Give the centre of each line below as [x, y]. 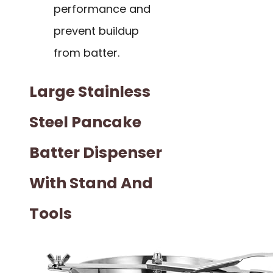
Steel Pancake [85, 122]
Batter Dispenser [96, 152]
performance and [102, 9]
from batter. [87, 53]
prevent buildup [96, 31]
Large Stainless [90, 91]
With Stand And [91, 183]
